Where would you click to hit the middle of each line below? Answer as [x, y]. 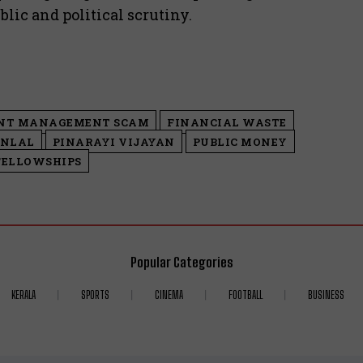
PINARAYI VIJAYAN [113, 141]
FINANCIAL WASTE [227, 122]
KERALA [23, 295]
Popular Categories [181, 262]
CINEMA [169, 295]
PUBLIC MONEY [240, 141]
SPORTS [95, 295]
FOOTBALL [245, 295]
